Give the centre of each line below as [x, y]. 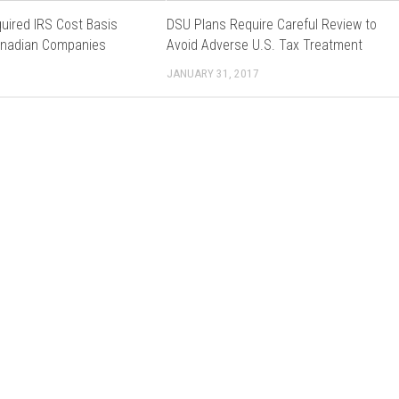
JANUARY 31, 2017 [213, 73]
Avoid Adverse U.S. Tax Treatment [265, 45]
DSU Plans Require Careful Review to [272, 24]
